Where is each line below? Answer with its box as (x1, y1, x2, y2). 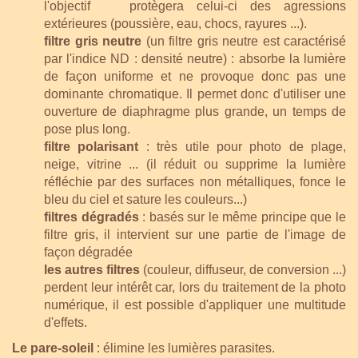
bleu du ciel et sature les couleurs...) (44, 192, 247, 206)
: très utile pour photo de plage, (138, 139, 346, 153)
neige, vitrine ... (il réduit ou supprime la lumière (44, 157, 346, 171)
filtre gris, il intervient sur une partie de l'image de (44, 227, 346, 241)
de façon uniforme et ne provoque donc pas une (44, 69, 346, 83)
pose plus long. (44, 121, 130, 136)
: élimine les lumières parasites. (93, 340, 275, 355)
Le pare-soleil (12, 340, 93, 355)
